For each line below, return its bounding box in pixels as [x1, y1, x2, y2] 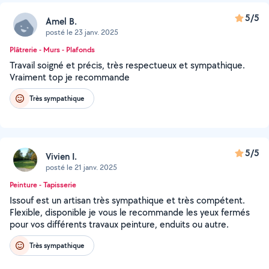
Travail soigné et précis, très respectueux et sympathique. [10, 59, 245, 71]
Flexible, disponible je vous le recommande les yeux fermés [10, 206, 250, 219]
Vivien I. [46, 150, 77, 163]
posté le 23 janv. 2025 [46, 26, 118, 37]
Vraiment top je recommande [10, 71, 130, 83]
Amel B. [46, 14, 77, 28]
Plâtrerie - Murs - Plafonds [10, 44, 95, 55]
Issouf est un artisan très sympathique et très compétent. [10, 194, 245, 207]
